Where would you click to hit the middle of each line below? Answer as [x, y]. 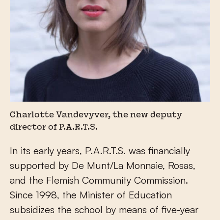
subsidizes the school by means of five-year [104, 209]
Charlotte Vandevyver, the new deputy [96, 115]
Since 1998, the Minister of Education [91, 194]
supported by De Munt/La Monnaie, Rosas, [103, 165]
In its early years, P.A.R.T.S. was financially [100, 150]
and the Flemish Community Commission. [99, 180]
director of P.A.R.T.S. [54, 127]
